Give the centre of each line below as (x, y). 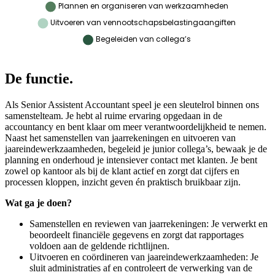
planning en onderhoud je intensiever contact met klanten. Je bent (131, 160)
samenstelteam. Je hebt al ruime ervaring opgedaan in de (114, 116)
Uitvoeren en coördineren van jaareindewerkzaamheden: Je (144, 257)
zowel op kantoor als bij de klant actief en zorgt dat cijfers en (122, 171)
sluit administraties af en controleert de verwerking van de (141, 268)
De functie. (39, 79)
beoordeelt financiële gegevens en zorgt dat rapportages (137, 235)
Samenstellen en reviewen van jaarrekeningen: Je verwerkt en (149, 224)
